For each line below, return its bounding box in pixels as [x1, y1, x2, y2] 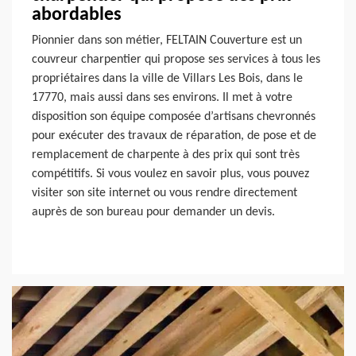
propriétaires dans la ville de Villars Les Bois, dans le [32, 72, 303, 85]
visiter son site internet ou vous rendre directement [32, 186, 297, 199]
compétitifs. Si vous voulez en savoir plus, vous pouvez [32, 167, 309, 180]
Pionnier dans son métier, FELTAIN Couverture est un [32, 33, 302, 47]
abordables [32, 5, 122, 25]
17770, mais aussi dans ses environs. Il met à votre [32, 91, 292, 104]
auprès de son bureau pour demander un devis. [32, 205, 275, 219]
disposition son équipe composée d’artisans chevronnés [32, 110, 315, 123]
